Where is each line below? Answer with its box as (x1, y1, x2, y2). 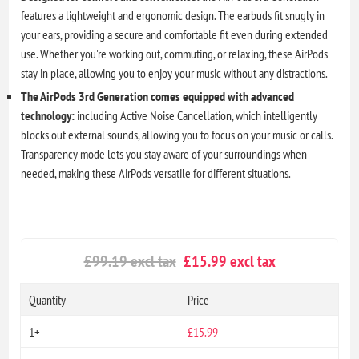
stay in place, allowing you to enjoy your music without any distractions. (21, 64, 329, 81)
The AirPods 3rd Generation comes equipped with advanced (21, 87, 295, 104)
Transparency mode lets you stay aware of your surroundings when (21, 145, 308, 162)
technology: (21, 107, 75, 123)
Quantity (29, 291, 67, 308)
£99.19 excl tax (83, 250, 176, 272)
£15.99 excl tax (179, 250, 276, 272)
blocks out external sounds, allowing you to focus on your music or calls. (21, 126, 333, 143)
